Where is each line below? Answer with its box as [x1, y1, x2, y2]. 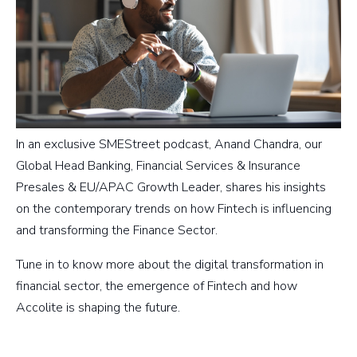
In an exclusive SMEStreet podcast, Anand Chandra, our [16, 135, 322, 153]
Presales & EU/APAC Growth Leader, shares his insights [16, 178, 326, 196]
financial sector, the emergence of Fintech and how [16, 277, 297, 295]
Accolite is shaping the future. [16, 298, 180, 316]
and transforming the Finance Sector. [16, 221, 218, 239]
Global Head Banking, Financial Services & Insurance [16, 156, 300, 175]
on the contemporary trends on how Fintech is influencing [16, 199, 331, 218]
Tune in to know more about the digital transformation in [16, 255, 324, 273]
